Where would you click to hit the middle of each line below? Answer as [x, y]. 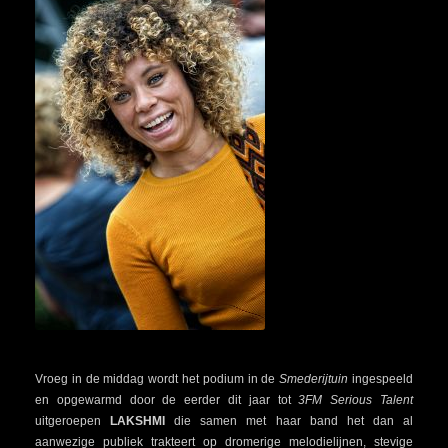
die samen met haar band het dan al [289, 421]
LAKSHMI [138, 421]
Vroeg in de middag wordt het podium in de [157, 379]
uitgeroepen [73, 421]
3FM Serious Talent [356, 400]
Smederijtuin [314, 379]
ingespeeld [381, 379]
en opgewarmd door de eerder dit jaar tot [167, 400]
